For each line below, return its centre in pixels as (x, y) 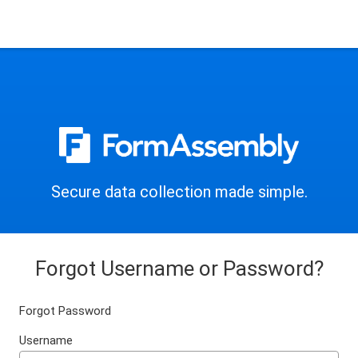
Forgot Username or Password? (179, 269)
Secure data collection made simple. (179, 192)
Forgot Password (65, 311)
